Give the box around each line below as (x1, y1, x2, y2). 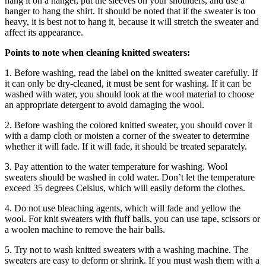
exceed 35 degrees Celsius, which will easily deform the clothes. (5, 182, 245, 193)
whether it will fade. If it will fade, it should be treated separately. (5, 141, 247, 151)
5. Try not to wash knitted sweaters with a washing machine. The (5, 244, 248, 255)
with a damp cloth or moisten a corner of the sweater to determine (5, 130, 249, 141)
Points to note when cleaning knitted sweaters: (5, 47, 190, 58)
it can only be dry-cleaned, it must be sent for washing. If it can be (5, 78, 251, 88)
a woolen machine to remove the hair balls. (5, 224, 165, 235)
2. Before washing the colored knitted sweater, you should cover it (5, 119, 252, 130)
